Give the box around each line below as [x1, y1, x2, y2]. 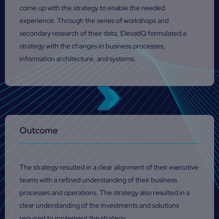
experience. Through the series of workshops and [20, 16, 169, 25]
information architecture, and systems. [20, 54, 136, 64]
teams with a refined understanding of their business [20, 175, 177, 184]
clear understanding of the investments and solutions [20, 200, 179, 210]
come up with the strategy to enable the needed [20, 3, 165, 13]
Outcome [20, 124, 58, 136]
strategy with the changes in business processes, [20, 42, 165, 51]
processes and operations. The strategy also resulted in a [20, 188, 190, 197]
